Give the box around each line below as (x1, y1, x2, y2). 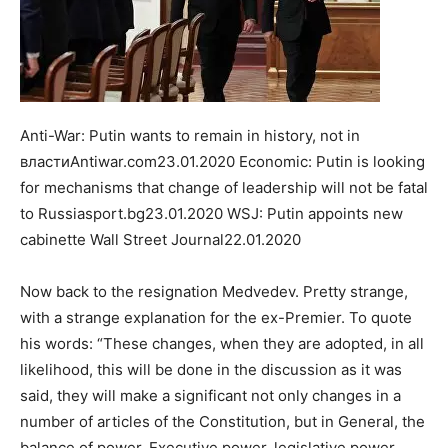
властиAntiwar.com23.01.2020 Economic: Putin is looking (20, 151, 425, 171)
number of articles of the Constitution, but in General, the (20, 411, 425, 431)
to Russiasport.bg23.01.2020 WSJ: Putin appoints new (20, 203, 403, 223)
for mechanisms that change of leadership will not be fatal (20, 177, 428, 197)
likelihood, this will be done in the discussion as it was (20, 359, 402, 379)
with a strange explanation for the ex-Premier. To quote (20, 307, 412, 327)
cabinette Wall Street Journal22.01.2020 (20, 229, 301, 249)
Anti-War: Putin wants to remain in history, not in (20, 125, 360, 145)
